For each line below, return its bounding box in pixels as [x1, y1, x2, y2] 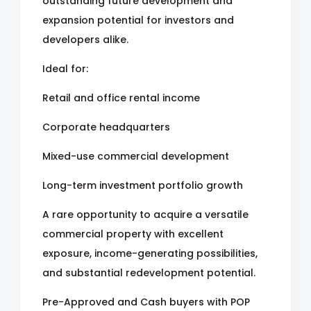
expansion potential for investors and [42, 12, 234, 27]
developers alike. [42, 32, 128, 47]
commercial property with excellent [42, 226, 224, 241]
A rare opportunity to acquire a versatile [42, 207, 249, 221]
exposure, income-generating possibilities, [42, 246, 258, 260]
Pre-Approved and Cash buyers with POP [42, 294, 250, 309]
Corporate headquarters [42, 119, 170, 134]
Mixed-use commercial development [42, 149, 229, 163]
